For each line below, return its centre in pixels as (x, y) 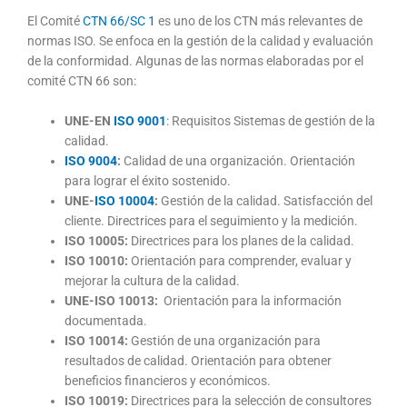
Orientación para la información (250, 301)
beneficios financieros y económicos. (168, 381)
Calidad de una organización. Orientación (238, 161)
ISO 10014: (97, 341)
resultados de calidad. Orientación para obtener (199, 361)
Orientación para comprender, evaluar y (240, 261)
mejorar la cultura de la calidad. (153, 281)
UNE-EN (89, 121)
